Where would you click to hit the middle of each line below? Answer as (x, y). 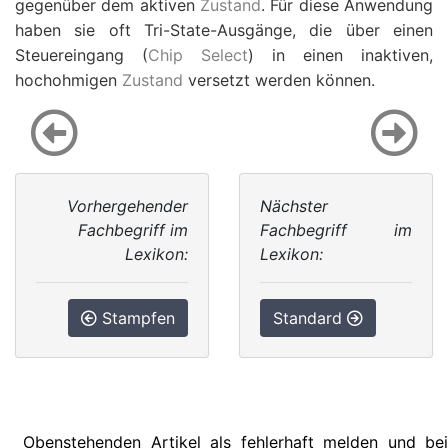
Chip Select (198, 55)
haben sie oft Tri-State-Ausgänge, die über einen (224, 30)
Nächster (294, 206)
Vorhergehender (127, 206)
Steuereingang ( (81, 55)
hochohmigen (68, 80)
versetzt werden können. (279, 80)
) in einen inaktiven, (340, 55)
